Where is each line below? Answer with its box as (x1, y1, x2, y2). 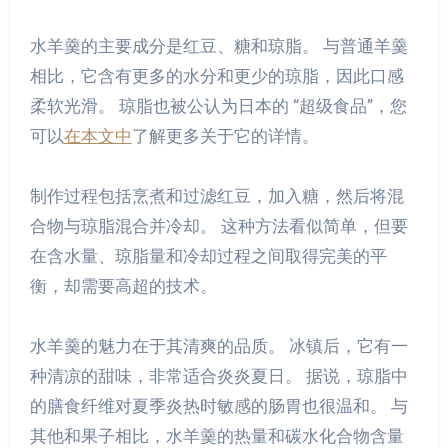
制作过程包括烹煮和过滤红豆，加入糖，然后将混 (29, 186, 404, 207)
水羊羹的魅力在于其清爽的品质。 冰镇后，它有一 (29, 336, 408, 357)
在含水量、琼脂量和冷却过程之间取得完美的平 (29, 246, 387, 267)
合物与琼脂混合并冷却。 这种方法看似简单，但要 (29, 216, 408, 237)
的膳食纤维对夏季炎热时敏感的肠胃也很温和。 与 (29, 396, 408, 417)
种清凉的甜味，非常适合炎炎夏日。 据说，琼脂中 (29, 366, 408, 387)
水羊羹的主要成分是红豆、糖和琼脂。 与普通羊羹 (29, 36, 408, 57)
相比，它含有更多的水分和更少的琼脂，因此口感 (29, 66, 404, 87)
